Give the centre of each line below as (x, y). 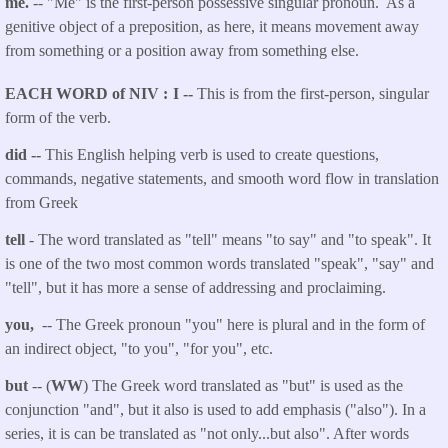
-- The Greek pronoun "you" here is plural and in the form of (231, 324)
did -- (25, 155)
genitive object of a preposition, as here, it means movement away (212, 27)
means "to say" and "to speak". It (326, 239)
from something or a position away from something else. (182, 51)
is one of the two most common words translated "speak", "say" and (219, 263)
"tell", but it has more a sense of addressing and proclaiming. (195, 287)
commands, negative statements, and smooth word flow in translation (222, 179)
